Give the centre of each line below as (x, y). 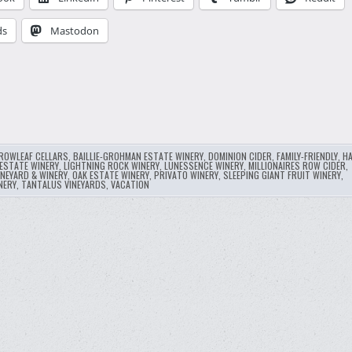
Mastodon (74, 31)
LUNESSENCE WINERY (203, 166)
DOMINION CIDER (240, 156)
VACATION (130, 185)
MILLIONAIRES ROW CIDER (297, 166)
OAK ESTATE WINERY (110, 175)
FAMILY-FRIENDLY (307, 156)
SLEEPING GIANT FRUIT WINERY (282, 175)
